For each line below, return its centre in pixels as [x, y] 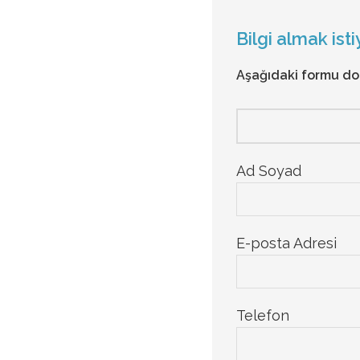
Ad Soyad [269, 171]
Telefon [263, 316]
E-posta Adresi [286, 243]
